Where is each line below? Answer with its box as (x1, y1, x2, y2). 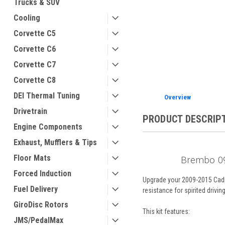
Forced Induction (14, 169, 71, 178)
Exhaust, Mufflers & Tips (14, 138, 97, 147)
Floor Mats (14, 153, 51, 163)
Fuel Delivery (14, 184, 58, 194)
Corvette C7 (14, 60, 56, 69)
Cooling (14, 13, 40, 23)
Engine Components (14, 122, 82, 132)
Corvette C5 (14, 29, 56, 38)
